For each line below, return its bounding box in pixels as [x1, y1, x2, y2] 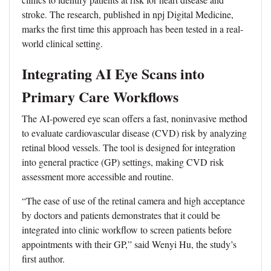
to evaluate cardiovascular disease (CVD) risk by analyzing [22, 126, 247, 139]
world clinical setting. [22, 36, 103, 50]
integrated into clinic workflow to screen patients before [22, 223, 232, 236]
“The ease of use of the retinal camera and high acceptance [22, 194, 245, 207]
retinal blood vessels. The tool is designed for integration [22, 140, 235, 154]
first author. [22, 252, 65, 265]
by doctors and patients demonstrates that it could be [22, 208, 220, 221]
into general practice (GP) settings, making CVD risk [22, 155, 224, 168]
